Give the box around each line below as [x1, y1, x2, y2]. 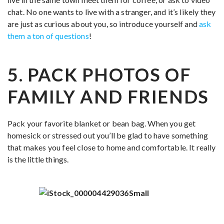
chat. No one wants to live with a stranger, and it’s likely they [7, 7, 216, 16]
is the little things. [7, 154, 69, 164]
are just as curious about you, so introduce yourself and [7, 19, 199, 28]
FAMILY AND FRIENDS [7, 85, 209, 107]
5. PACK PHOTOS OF [7, 63, 191, 85]
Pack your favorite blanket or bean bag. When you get [7, 118, 196, 128]
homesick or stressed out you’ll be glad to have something [7, 130, 208, 140]
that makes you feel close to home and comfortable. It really [7, 142, 216, 152]
